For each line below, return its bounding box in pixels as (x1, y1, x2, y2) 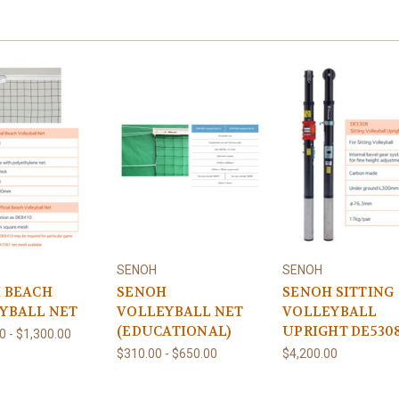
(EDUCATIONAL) (117, 322, 232, 341)
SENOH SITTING (282, 283, 395, 302)
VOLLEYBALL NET (117, 303, 244, 322)
